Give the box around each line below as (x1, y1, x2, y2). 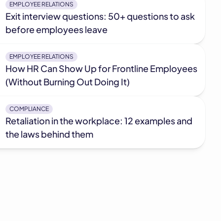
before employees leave (5, 24, 108, 35)
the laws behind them (5, 128, 93, 140)
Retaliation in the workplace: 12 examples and (5, 115, 192, 126)
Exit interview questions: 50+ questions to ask (5, 10, 195, 22)
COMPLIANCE (9, 105, 49, 112)
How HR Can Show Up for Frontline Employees (5, 63, 197, 74)
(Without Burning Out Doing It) (5, 76, 130, 87)
